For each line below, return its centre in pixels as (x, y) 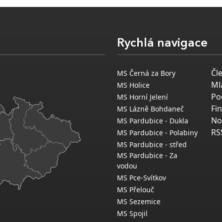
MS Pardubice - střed (152, 145)
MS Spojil (132, 214)
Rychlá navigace (162, 44)
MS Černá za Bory (146, 73)
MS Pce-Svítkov (141, 178)
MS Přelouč (136, 190)
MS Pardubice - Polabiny (157, 133)
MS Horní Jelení (142, 97)
